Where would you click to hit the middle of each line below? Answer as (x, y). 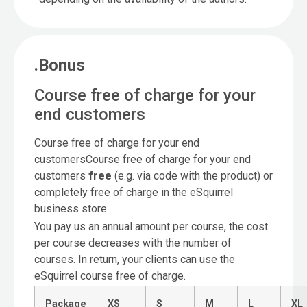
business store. (72, 209)
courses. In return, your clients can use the (135, 260)
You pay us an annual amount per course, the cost (151, 227)
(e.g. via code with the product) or (192, 176)
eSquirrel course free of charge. (110, 276)
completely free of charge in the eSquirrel (134, 193)
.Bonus (60, 65)
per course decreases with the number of (133, 243)
